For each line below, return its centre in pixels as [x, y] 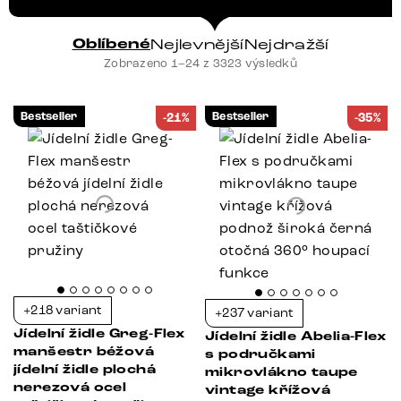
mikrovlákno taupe [282, 372]
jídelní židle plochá [85, 370]
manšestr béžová [84, 352]
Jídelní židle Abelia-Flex [295, 337]
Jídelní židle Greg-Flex [99, 334]
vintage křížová [268, 390]
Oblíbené [111, 44]
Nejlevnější [197, 45]
